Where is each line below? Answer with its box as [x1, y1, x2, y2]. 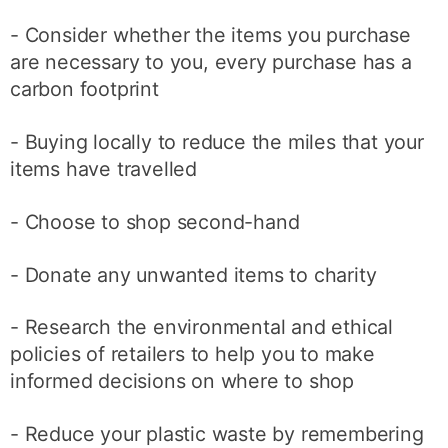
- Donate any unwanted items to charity [10, 262, 377, 287]
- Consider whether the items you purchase [10, 23, 411, 48]
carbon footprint [10, 77, 159, 102]
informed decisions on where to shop [10, 369, 355, 394]
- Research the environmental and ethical [10, 315, 394, 340]
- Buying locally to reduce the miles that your [10, 130, 424, 155]
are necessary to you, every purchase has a [10, 50, 412, 75]
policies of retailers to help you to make [10, 342, 375, 367]
